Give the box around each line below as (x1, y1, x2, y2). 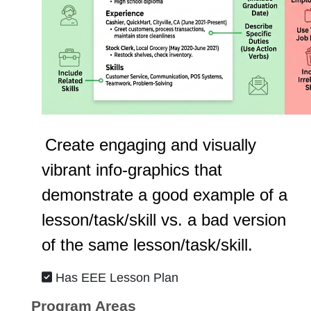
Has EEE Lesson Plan (52, 270, 179, 285)
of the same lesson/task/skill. (42, 235, 253, 254)
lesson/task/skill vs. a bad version (42, 210, 286, 229)
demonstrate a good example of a (42, 185, 287, 204)
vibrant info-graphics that (42, 160, 222, 179)
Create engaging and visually (45, 135, 256, 154)
